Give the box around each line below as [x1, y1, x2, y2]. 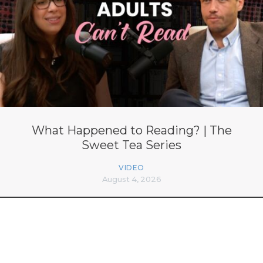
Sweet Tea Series [82, 138, 181, 153]
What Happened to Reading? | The [31, 123, 232, 138]
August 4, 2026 [102, 174, 161, 184]
